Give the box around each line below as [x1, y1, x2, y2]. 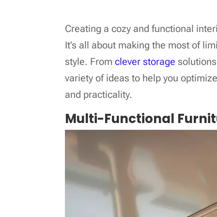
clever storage [115, 55, 176, 67]
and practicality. [65, 88, 133, 100]
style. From [65, 55, 115, 67]
